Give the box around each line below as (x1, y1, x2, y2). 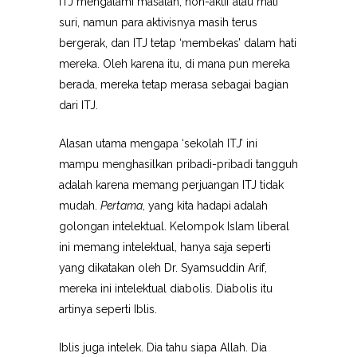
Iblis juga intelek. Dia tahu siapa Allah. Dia (59, 341, 267, 354)
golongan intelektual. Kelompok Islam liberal (59, 220, 289, 233)
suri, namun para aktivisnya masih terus (59, 16, 257, 29)
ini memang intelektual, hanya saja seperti (59, 241, 271, 253)
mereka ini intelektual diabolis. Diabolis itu (59, 282, 273, 295)
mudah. (59, 199, 100, 212)
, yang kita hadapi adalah (143, 199, 268, 212)
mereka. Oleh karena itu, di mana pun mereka (59, 57, 290, 70)
